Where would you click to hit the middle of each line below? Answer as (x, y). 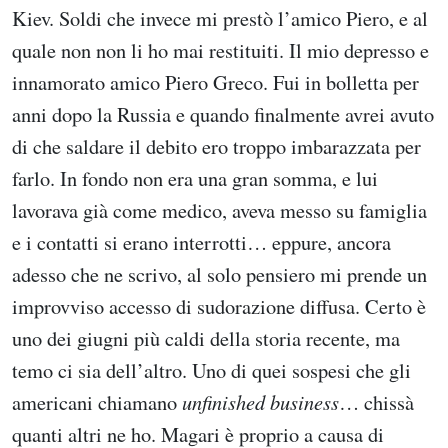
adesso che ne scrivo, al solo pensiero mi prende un (219, 274)
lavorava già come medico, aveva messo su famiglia (219, 210)
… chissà (376, 402)
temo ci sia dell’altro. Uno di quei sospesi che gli (211, 370)
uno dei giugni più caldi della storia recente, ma (206, 338)
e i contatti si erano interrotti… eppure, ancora (201, 242)
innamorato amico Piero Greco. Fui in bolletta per (215, 82)
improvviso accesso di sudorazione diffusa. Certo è (219, 306)
